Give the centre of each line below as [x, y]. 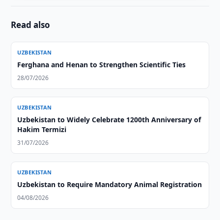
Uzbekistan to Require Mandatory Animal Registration [110, 184]
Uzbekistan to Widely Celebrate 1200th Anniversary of [109, 120]
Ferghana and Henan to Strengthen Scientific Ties [102, 65]
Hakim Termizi [42, 129]
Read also [31, 25]
